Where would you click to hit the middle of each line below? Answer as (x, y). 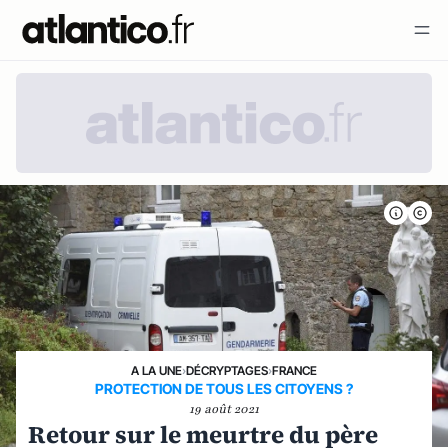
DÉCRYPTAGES (227, 370)
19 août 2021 (224, 409)
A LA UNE (156, 370)
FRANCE (294, 370)
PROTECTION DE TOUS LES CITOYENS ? (224, 388)
